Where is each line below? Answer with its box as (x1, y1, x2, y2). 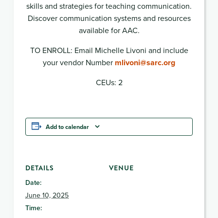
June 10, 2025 (25, 190, 69, 200)
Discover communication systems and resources (27, 12, 191, 23)
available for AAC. (78, 24, 140, 36)
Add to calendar (46, 122, 89, 131)
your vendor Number (43, 56, 115, 68)
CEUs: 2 (95, 76, 123, 88)
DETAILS (25, 163, 54, 173)
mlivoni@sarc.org (115, 56, 175, 68)
